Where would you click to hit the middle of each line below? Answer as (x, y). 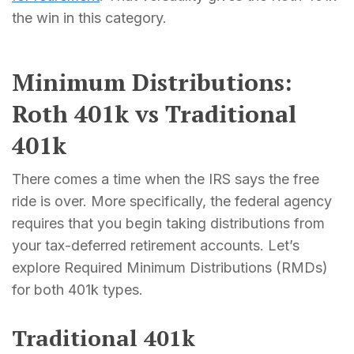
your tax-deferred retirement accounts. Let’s (156, 245)
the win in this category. (89, 17)
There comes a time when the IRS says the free (166, 179)
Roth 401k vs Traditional (154, 113)
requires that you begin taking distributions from (168, 223)
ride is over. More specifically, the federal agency (172, 201)
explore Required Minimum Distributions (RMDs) (170, 267)
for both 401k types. (77, 289)
